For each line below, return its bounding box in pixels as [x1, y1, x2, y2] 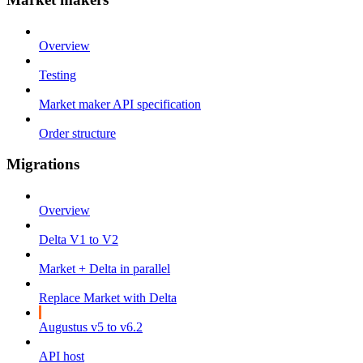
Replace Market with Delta [39, 291, 177, 305]
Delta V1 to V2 [39, 233, 118, 247]
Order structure [39, 126, 116, 140]
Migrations [6, 156, 79, 173]
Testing [39, 67, 76, 82]
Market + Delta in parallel [39, 262, 170, 276]
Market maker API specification [39, 96, 201, 111]
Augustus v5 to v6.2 [39, 320, 143, 335]
